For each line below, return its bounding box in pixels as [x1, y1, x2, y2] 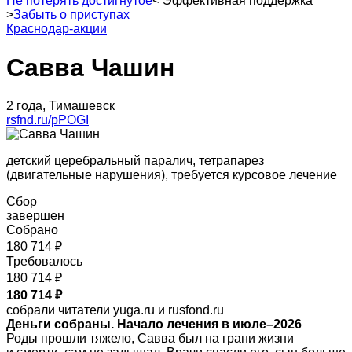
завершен [6, 209, 64, 223]
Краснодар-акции [6, 22, 107, 36]
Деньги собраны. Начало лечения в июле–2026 [6, 317, 302, 332]
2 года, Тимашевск [6, 99, 115, 113]
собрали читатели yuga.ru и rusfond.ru [6, 303, 224, 317]
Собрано [6, 223, 58, 237]
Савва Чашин [6, 53, 174, 82]
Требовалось [6, 255, 82, 269]
